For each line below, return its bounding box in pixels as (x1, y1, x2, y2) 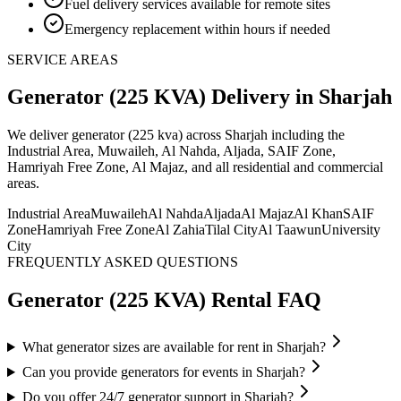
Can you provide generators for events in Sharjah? (21, 364, 305, 380)
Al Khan (294, 206, 343, 222)
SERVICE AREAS (7, 51, 118, 67)
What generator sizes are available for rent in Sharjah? (21, 339, 326, 355)
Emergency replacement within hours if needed (64, 21, 330, 37)
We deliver (7, 127, 72, 143)
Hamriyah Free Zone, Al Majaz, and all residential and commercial (7, 159, 383, 175)
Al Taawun (258, 222, 321, 238)
